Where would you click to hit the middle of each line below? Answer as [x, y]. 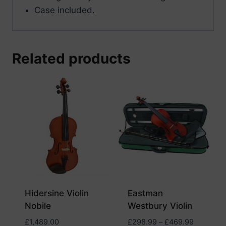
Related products [71, 58]
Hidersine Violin [56, 193]
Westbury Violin [160, 206]
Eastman [145, 193]
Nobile [38, 206]
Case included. [64, 10]
